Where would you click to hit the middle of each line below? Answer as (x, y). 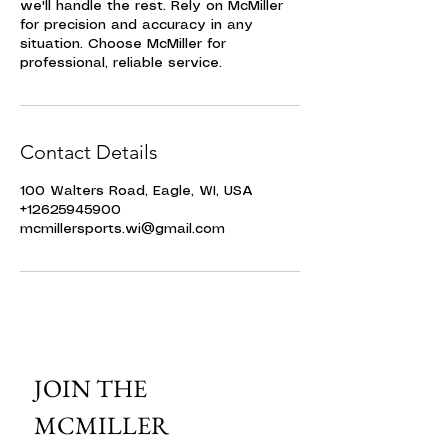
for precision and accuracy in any (136, 25)
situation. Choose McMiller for (123, 44)
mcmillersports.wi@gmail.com (122, 229)
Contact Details (89, 152)
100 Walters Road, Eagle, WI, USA (136, 191)
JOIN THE (90, 388)
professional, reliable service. (121, 63)
